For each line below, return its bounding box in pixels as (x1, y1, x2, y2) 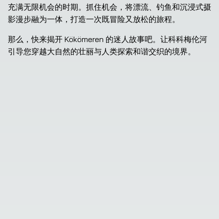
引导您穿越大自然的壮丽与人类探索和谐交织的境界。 (8, 46, 196, 56)
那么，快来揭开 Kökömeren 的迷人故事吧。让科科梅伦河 (8, 34, 207, 44)
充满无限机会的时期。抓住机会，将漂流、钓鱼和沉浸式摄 (8, 2, 211, 12)
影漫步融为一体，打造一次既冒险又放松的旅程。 (8, 14, 180, 24)
